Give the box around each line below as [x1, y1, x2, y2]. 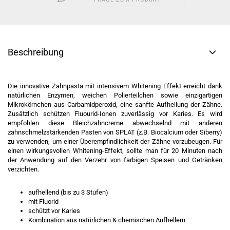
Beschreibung [8, 47, 64, 57]
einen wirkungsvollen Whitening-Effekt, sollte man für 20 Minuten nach [8, 147, 222, 155]
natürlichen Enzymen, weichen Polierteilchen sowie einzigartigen [8, 91, 222, 99]
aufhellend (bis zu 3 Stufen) [28, 188, 108, 196]
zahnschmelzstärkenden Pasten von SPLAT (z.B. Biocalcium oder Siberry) [8, 128, 222, 136]
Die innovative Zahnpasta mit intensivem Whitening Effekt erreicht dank [8, 82, 222, 90]
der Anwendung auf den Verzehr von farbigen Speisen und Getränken [8, 156, 222, 164]
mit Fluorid [28, 198, 59, 205]
